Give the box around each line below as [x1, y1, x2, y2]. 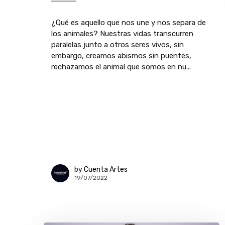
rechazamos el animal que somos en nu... [51, 62, 191, 71]
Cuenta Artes [84, 165, 128, 174]
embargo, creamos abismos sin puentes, [51, 51, 191, 60]
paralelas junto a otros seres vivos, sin [51, 40, 184, 49]
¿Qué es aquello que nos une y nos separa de [51, 18, 206, 27]
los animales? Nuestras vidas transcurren [51, 29, 193, 38]
